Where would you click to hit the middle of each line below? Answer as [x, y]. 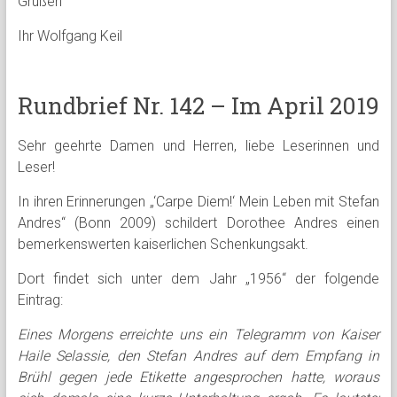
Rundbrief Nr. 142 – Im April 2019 [198, 105]
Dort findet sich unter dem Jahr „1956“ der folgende [198, 279]
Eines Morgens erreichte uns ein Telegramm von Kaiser [198, 335]
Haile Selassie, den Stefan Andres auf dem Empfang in [198, 356]
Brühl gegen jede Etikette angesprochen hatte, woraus [198, 377]
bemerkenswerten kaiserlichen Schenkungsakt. [163, 244]
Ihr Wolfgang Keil [70, 36]
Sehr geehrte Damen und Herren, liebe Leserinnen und [198, 146]
